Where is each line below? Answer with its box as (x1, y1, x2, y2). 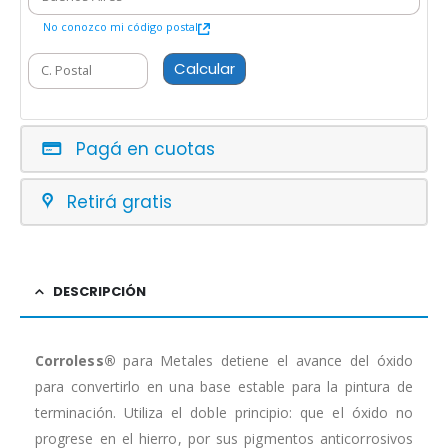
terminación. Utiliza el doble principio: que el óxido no (35, 403, 413, 423)
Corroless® (35, 351, 124, 371)
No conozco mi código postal (43, 19, 199, 35)
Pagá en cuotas (76, 136, 215, 161)
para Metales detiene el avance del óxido (123, 351, 413, 371)
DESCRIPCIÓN (53, 282, 146, 302)
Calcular (174, 58, 236, 80)
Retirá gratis (67, 189, 172, 214)
